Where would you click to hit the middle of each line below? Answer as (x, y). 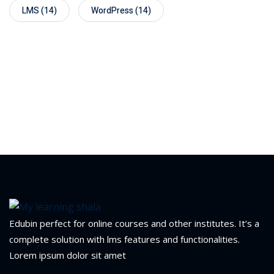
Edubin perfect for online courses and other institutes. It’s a (134, 223)
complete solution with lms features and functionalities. (124, 239)
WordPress (112, 11)
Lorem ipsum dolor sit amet (68, 255)
